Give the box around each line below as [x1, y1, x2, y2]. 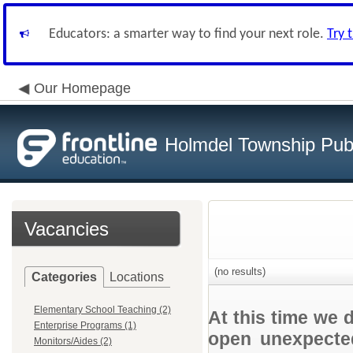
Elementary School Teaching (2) [34, 304, 171, 315]
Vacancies [24, 218, 109, 240]
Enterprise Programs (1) [34, 320, 136, 331]
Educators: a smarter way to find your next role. [49, 27, 327, 42]
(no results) [211, 266, 266, 277]
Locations [110, 270, 164, 284]
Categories [32, 270, 97, 284]
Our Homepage [34, 80, 131, 96]
